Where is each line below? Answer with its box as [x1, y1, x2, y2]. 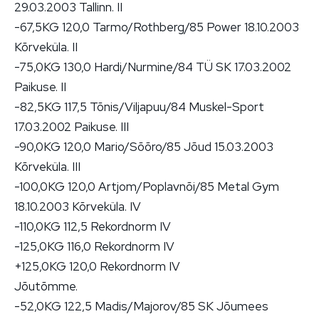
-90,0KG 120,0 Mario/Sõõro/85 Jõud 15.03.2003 [14, 138, 273, 155]
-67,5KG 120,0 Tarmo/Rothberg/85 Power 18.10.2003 [14, 19, 299, 35]
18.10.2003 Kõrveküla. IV [14, 198, 141, 214]
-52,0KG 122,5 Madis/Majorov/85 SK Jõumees [14, 298, 268, 314]
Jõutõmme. [14, 278, 78, 294]
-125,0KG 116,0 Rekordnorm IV [14, 238, 174, 254]
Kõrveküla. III [14, 158, 80, 174]
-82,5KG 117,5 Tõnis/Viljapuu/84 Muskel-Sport [14, 98, 264, 115]
